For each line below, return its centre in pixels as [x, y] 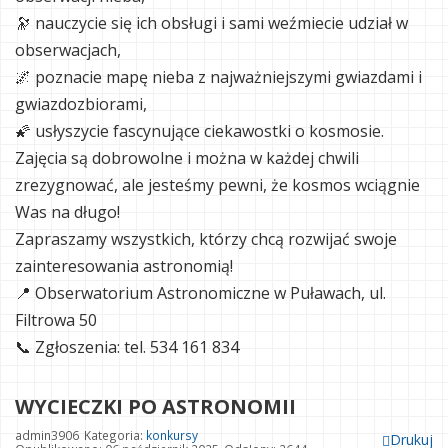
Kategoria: [115, 435]
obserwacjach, [68, 50]
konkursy [172, 435]
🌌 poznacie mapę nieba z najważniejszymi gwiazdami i [218, 77]
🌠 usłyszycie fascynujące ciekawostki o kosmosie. [199, 131]
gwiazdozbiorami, [81, 104]
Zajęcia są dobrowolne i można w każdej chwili [187, 158]
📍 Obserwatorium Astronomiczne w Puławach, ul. [200, 293]
